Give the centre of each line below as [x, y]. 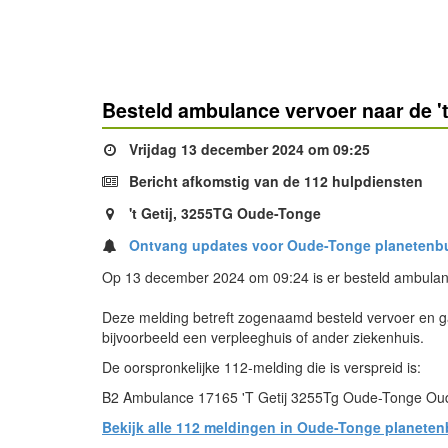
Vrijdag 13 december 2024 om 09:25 [247, 149]
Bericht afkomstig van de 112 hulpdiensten [274, 181]
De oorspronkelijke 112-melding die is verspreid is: [261, 367]
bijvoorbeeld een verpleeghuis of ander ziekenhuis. [263, 337]
